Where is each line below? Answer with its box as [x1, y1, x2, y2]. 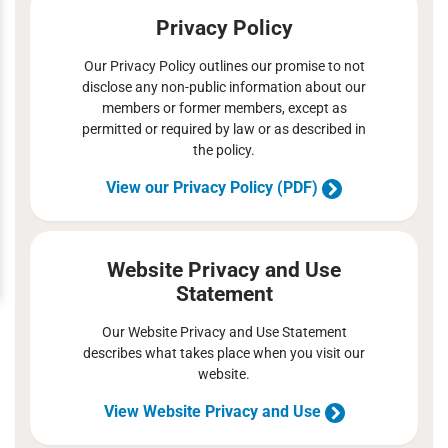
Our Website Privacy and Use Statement [101, 324, 347, 340]
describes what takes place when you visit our [83, 345, 365, 361]
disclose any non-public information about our [82, 79, 366, 95]
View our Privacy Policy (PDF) [106, 178, 322, 197]
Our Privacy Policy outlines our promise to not [83, 58, 365, 74]
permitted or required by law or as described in [82, 121, 366, 137]
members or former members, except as [101, 100, 347, 116]
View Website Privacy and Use [103, 402, 325, 421]
